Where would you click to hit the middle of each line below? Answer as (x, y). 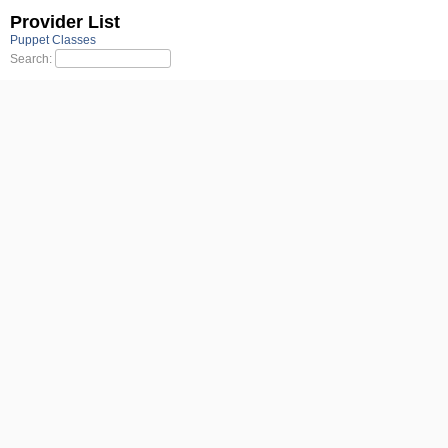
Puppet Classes (53, 39)
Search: (32, 58)
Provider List (65, 22)
